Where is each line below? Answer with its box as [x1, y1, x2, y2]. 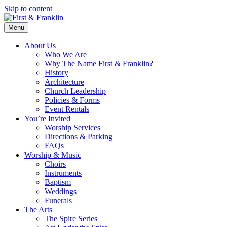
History [45, 68, 68, 77]
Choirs [45, 160, 66, 168]
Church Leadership [45, 87, 106, 95]
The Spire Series [45, 214, 97, 223]
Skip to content [4, 4, 52, 13]
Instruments [45, 169, 82, 177]
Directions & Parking [45, 132, 112, 141]
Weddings [45, 187, 77, 196]
